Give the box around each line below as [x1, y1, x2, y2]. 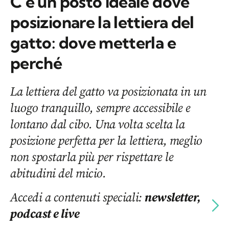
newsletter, [145, 189, 201, 206]
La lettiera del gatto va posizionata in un [10, 83, 207, 100]
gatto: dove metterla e [10, 32, 176, 53]
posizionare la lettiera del [10, 12, 194, 33]
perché [10, 53, 62, 74]
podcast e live [10, 205, 80, 222]
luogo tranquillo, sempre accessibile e [10, 99, 191, 117]
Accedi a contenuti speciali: [10, 189, 145, 206]
